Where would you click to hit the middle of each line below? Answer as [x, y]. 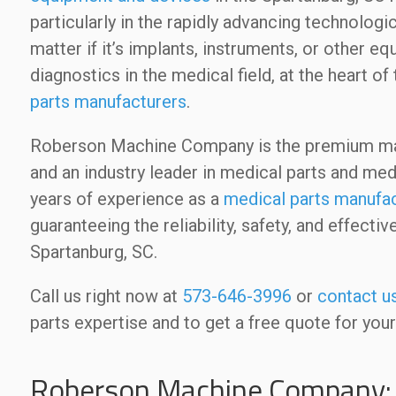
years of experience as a [126, 199]
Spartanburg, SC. [93, 252]
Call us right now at [106, 296]
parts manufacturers [108, 102]
